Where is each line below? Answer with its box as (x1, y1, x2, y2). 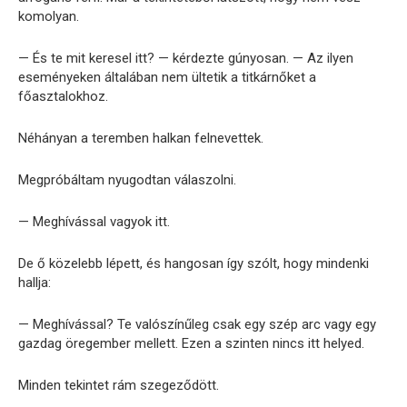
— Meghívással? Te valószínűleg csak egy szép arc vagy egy (18, 316, 376, 333)
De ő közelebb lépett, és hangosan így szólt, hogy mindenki (18, 255, 369, 273)
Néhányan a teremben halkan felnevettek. (18, 130, 263, 147)
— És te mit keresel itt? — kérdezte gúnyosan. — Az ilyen (18, 50, 353, 67)
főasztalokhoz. (18, 88, 108, 105)
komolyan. (18, 8, 79, 25)
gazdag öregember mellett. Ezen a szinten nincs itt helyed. (18, 335, 364, 352)
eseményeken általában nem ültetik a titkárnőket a (18, 69, 316, 86)
